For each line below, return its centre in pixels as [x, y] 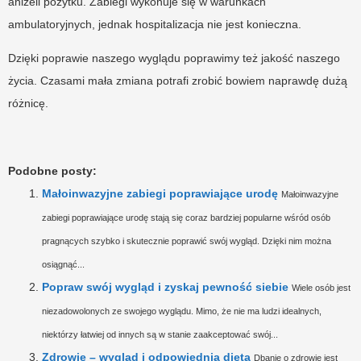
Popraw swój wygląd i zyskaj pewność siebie [165, 286]
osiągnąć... [63, 264]
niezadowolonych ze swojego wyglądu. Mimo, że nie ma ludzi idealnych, [182, 311]
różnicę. [28, 103]
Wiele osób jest [321, 287]
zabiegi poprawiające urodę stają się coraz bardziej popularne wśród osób [186, 217]
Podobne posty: [52, 170]
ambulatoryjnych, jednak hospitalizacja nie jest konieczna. [155, 24]
